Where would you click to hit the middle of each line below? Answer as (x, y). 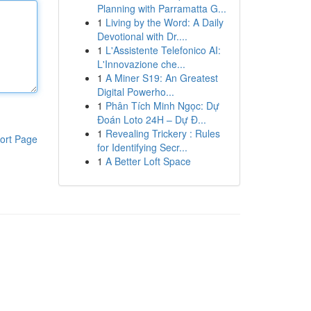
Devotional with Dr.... (142, 36)
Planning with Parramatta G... (161, 8)
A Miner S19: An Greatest (161, 78)
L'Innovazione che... (141, 64)
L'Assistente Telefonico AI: (163, 50)
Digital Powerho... (135, 92)
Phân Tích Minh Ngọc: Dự (162, 106)
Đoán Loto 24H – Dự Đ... (151, 119)
